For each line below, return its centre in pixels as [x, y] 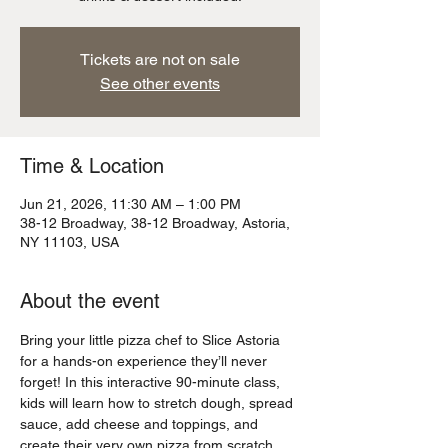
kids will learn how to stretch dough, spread [158, 403]
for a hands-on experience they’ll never [145, 361]
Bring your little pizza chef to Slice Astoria [152, 340]
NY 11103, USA [69, 242]
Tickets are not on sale [160, 59]
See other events [160, 83]
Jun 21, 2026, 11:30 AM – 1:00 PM [130, 204]
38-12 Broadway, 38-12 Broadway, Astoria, [155, 223]
